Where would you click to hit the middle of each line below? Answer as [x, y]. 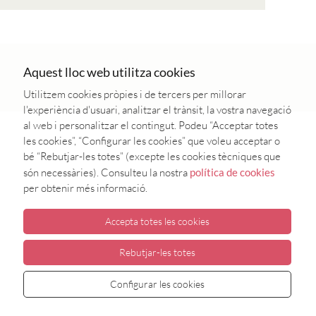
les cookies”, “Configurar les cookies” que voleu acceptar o [152, 141]
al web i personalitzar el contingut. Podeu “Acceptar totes [151, 125]
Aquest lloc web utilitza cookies [109, 72]
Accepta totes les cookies [157, 221]
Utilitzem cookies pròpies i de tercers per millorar [135, 94]
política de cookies [232, 172]
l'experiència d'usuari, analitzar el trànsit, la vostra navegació [157, 110]
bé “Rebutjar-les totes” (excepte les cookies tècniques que [152, 156]
